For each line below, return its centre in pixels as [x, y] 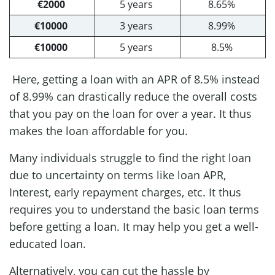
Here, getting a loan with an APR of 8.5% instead [136, 79]
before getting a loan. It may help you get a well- [134, 226]
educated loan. [48, 243]
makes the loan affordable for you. [102, 130]
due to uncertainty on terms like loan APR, [118, 175]
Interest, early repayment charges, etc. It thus [125, 192]
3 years [136, 25]
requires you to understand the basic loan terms [134, 209]
